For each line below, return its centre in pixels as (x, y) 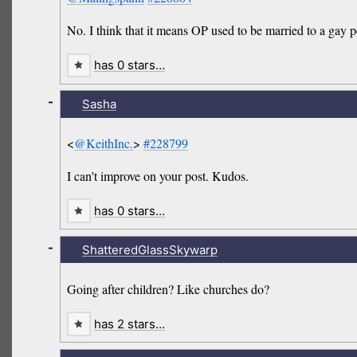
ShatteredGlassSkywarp (149, 249)
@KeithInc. (104, 143)
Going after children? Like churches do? (169, 288)
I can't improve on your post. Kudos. (158, 176)
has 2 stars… (129, 324)
